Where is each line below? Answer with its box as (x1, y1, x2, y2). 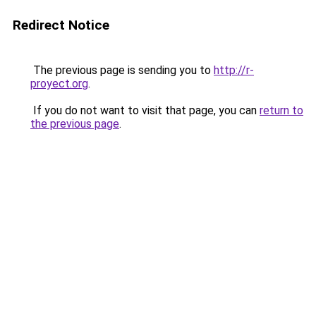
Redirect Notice (13, 17, 109, 33)
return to (260, 104, 303, 117)
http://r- (214, 63, 254, 77)
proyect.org (30, 77, 88, 90)
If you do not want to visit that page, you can (30, 104, 260, 117)
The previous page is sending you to (30, 63, 214, 77)
